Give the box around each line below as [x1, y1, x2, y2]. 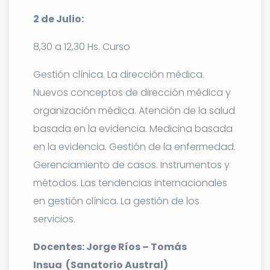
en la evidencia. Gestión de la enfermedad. [33, 139, 236, 154]
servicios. [33, 212, 75, 226]
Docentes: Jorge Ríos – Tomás [33, 239, 187, 254]
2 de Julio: [33, 11, 84, 26]
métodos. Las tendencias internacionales [33, 175, 227, 190]
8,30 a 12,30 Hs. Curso [33, 39, 130, 54]
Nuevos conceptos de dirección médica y [33, 85, 231, 99]
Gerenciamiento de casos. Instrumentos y [33, 157, 230, 172]
